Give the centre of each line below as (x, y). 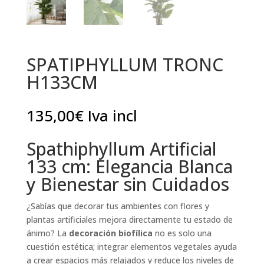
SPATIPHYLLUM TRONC (125, 64)
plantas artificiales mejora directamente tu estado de (129, 219)
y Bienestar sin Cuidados (128, 184)
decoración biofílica (110, 233)
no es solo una (182, 233)
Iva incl (112, 115)
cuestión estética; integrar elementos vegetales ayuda (131, 246)
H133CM (62, 82)
